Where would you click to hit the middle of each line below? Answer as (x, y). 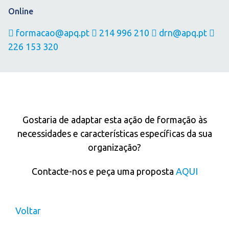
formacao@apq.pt (52, 33)
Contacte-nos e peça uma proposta (104, 171)
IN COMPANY (114, 96)
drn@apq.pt (182, 33)
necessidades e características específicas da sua (114, 134)
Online (21, 11)
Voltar (28, 211)
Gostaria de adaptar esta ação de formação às (114, 120)
